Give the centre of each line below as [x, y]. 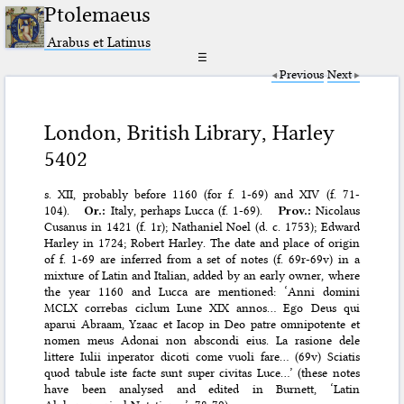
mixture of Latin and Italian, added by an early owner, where [202, 275]
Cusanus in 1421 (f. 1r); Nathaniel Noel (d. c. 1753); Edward [202, 227]
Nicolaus [337, 211]
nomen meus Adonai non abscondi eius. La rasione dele [202, 340]
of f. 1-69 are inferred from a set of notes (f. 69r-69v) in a [202, 259]
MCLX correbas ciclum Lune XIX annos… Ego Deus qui [202, 308]
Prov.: [294, 211]
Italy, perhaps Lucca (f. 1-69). [187, 211]
